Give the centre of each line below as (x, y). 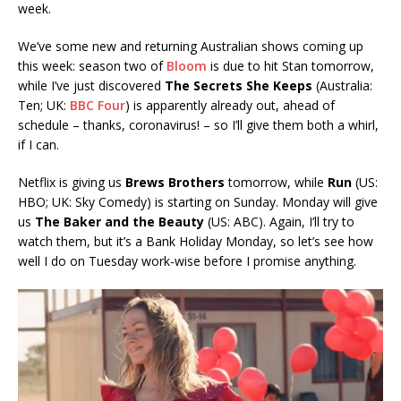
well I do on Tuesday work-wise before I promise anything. (187, 260)
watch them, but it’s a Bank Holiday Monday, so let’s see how (196, 241)
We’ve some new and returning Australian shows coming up (191, 46)
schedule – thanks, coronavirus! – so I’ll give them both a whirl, (198, 124)
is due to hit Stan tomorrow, (290, 65)
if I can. (38, 144)
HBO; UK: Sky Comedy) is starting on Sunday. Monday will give (198, 201)
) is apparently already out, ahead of (230, 105)
